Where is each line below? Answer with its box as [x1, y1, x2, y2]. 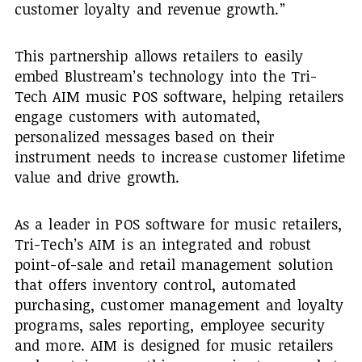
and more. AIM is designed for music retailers [14, 335, 334, 355]
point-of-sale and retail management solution [14, 254, 334, 274]
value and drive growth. [14, 166, 180, 187]
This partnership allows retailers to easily [14, 45, 304, 65]
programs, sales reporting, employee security [14, 314, 326, 335]
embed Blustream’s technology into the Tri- [14, 65, 318, 86]
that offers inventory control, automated [14, 274, 296, 294]
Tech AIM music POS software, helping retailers [14, 86, 344, 106]
